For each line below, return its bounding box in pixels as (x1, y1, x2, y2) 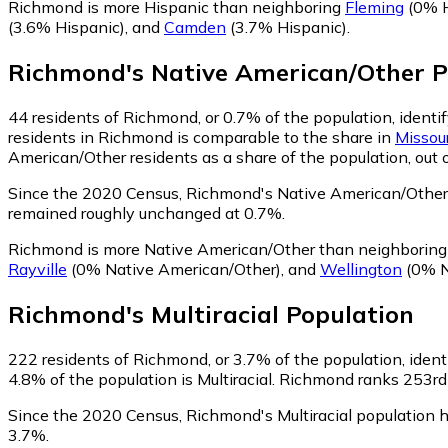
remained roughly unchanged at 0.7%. (8, 202, 285, 223)
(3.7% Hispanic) (226, 17, 347, 38)
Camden (164, 17, 226, 38)
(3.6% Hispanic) (8, 17, 125, 38)
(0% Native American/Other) (67, 258, 281, 279)
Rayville (8, 258, 67, 279)
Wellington (320, 258, 402, 279)
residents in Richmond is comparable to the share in (8, 126, 395, 147)
